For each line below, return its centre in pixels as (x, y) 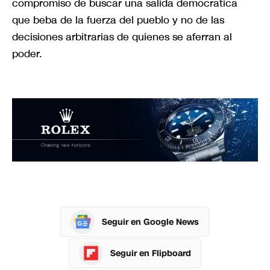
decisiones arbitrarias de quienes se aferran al (122, 37)
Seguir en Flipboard (151, 253)
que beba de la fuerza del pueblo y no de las (118, 20)
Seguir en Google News (150, 222)
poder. (27, 54)
